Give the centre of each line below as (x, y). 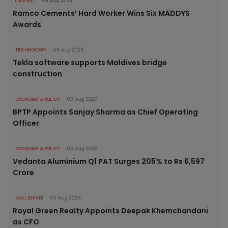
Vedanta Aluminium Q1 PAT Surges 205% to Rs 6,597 (109, 162)
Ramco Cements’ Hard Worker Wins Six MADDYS (101, 13)
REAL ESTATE (30, 198)
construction (37, 74)
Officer (26, 123)
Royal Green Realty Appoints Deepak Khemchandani (110, 211)
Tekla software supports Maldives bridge (90, 63)
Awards (27, 25)
